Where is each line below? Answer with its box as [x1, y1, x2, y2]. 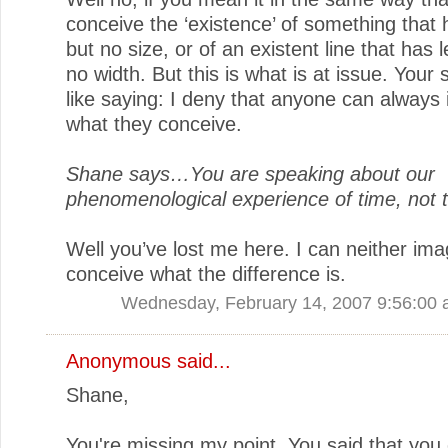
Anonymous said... [66, 349, 231, 372]
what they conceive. [66, 112, 242, 135]
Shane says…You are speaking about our [66, 162, 435, 185]
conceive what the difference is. [66, 262, 346, 285]
